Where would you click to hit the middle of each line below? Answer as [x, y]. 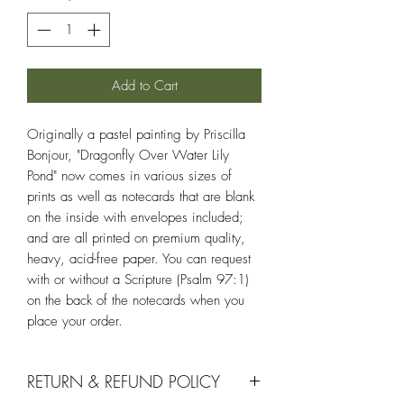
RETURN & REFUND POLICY [124, 382]
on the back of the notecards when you [136, 301]
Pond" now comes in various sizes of [129, 176]
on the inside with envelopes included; [135, 218]
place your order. [75, 321]
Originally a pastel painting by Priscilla [136, 135]
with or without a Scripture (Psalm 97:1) [138, 280]
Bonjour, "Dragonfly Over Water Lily [128, 156]
